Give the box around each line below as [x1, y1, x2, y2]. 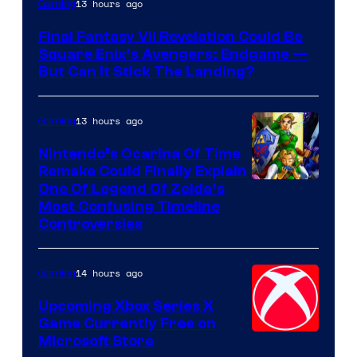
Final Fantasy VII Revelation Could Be [38, 27, 303, 45]
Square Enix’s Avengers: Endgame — [38, 45, 308, 63]
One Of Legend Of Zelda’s [38, 179, 225, 198]
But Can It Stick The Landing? [38, 62, 254, 80]
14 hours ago [76, 265, 143, 280]
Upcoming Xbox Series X [38, 296, 214, 315]
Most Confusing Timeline [38, 197, 220, 215]
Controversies [38, 214, 143, 233]
